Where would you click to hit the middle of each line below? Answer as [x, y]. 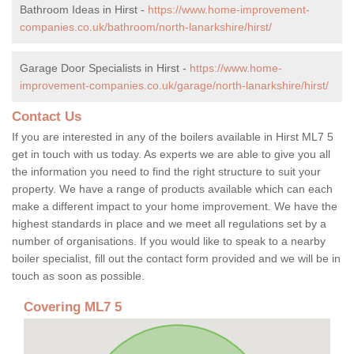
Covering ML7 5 [73, 307]
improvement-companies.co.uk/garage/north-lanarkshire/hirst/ [174, 85]
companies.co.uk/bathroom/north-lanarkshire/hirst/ [146, 26]
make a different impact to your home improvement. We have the [175, 206]
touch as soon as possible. [80, 275]
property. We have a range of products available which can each [172, 188]
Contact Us [47, 116]
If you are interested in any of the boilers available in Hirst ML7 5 [173, 136]
